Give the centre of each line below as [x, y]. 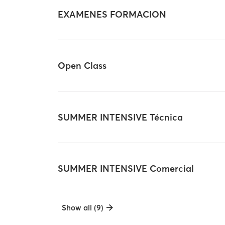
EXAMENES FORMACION [112, 14]
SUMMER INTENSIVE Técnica [121, 117]
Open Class [82, 66]
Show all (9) [83, 208]
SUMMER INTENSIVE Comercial [126, 169]
